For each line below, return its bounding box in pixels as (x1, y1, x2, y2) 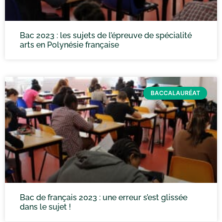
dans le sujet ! (20, 202, 71, 212)
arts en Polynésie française (20, 40, 119, 50)
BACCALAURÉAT (150, 89, 200, 97)
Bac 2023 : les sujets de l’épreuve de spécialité (20, 31, 192, 40)
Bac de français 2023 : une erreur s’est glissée (20, 193, 187, 202)
